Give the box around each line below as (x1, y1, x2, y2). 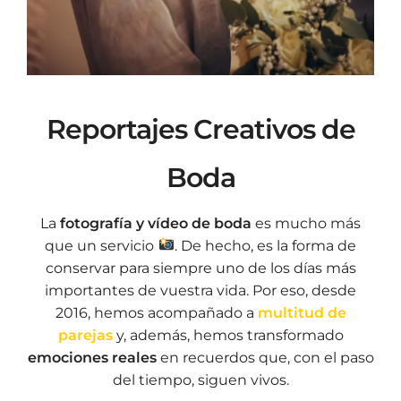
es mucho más (252, 214, 361, 232)
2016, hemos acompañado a (55, 303, 254, 321)
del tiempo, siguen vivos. (112, 371, 289, 388)
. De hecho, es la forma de (174, 236, 356, 254)
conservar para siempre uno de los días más (45, 259, 356, 277)
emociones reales (27, 348, 157, 366)
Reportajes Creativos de (46, 112, 355, 146)
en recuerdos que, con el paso (156, 348, 374, 366)
